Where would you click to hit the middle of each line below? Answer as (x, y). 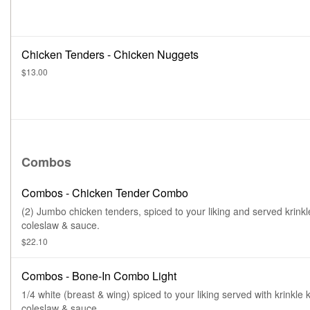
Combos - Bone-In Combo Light (99, 276)
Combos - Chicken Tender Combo (105, 193)
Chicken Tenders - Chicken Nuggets (110, 54)
